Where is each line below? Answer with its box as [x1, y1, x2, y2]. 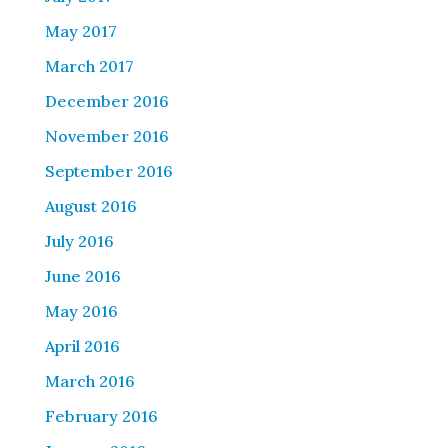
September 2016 [44, 161, 173, 182]
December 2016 [44, 91, 169, 112]
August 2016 [44, 196, 137, 217]
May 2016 [44, 301, 118, 322]
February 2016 [44, 406, 158, 427]
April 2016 [44, 336, 120, 357]
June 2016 [44, 266, 121, 287]
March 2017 [44, 56, 134, 77]
